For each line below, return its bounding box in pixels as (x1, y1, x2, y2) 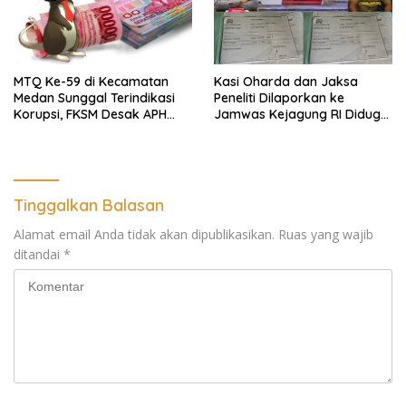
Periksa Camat (14, 122, 102, 140)
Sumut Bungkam (214, 155, 314, 172)
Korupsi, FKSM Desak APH (14, 106, 167, 123)
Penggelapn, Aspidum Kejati (214, 139, 382, 156)
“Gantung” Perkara (214, 122, 330, 140)
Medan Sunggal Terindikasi (14, 90, 175, 107)
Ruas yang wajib (278, 226, 373, 244)
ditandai (14, 246, 63, 264)
